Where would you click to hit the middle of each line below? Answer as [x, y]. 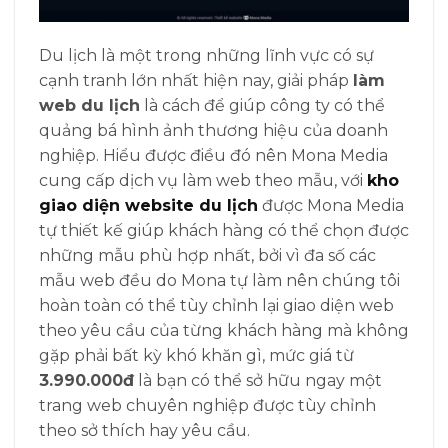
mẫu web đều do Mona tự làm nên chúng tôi [219, 281]
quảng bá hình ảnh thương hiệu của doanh [213, 131]
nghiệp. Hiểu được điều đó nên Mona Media [213, 156]
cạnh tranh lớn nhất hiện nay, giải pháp [196, 81]
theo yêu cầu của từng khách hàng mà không [224, 331]
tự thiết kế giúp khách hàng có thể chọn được [224, 231]
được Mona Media [331, 206]
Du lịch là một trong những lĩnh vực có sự [206, 56]
